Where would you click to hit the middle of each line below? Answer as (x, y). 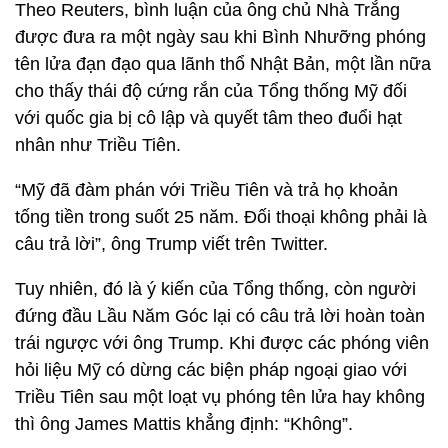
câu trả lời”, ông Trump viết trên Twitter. (171, 244)
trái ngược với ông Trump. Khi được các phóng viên (222, 343)
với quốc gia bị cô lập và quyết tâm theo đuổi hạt (208, 118)
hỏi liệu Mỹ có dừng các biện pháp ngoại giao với (211, 370)
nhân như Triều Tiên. (98, 145)
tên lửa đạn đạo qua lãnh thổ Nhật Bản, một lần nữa (223, 64)
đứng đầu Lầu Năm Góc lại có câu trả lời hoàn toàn (220, 316)
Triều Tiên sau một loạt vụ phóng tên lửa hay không (220, 397)
